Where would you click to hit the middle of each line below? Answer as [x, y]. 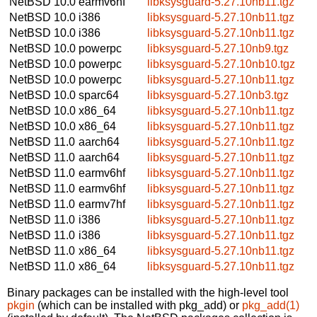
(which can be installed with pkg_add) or [138, 305]
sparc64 [99, 95]
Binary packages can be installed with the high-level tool [148, 292]
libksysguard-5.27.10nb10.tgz [221, 64]
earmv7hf [102, 204]
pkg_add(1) [271, 305]
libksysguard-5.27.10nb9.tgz [218, 48]
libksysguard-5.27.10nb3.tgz [218, 95]
